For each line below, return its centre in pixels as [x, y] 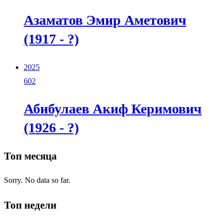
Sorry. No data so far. [37, 180]
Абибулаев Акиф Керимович [113, 109]
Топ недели [30, 205]
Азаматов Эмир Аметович [105, 20]
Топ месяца [30, 156]
